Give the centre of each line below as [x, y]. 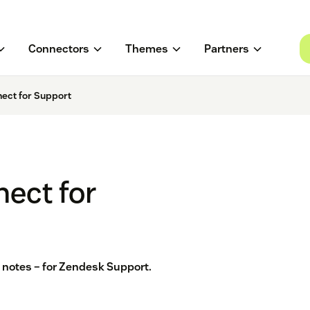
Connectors [58, 49]
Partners [226, 49]
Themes [146, 49]
